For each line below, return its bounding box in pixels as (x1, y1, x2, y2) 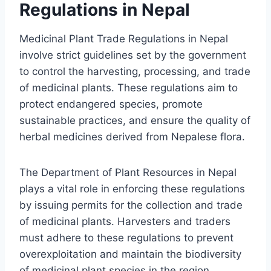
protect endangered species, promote (19, 97, 203, 110)
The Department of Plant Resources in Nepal (19, 166, 237, 178)
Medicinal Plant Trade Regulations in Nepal (19, 32, 228, 45)
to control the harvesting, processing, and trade (19, 65, 250, 77)
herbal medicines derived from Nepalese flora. (19, 130, 245, 143)
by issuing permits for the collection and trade (19, 198, 243, 211)
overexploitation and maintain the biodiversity (19, 247, 241, 260)
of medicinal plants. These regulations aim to (19, 81, 238, 94)
